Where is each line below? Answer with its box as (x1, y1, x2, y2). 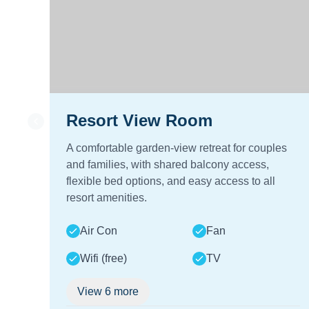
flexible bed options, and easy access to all (66, 175, 275, 187)
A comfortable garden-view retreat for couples (66, 142, 287, 154)
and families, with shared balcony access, (66, 159, 269, 170)
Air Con (80, 225, 117, 237)
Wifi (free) (80, 252, 127, 264)
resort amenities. (66, 192, 147, 203)
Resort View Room (66, 111, 212, 130)
